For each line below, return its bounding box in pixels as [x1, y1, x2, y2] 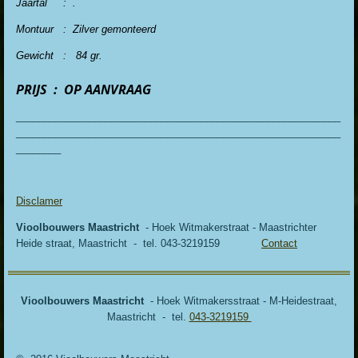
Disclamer [16, 195, 62, 208]
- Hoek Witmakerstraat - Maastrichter [139, 221, 316, 234]
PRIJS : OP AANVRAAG [16, 81, 151, 99]
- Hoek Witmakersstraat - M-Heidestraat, [144, 295, 337, 308]
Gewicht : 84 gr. [16, 49, 102, 62]
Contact [261, 237, 297, 250]
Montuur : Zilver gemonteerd [16, 22, 156, 35]
